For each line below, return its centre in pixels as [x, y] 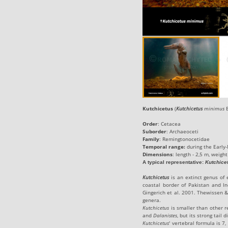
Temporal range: [164, 146]
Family [151, 139]
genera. [152, 200]
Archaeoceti [184, 131]
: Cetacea [169, 123]
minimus [215, 108]
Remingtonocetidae [186, 139]
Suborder [155, 131]
